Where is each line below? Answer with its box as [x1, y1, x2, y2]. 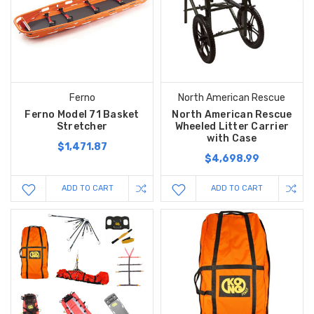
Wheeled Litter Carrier [175, 120, 289, 132]
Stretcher [56, 120, 108, 132]
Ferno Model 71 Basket [25, 108, 139, 121]
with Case [207, 132, 257, 144]
